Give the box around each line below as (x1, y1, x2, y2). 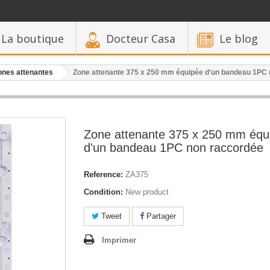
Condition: (84, 187, 123, 196)
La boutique (1, 31, 64, 46)
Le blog (219, 31, 258, 46)
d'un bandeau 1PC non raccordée (84, 141, 263, 154)
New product (125, 187, 169, 196)
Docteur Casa (106, 31, 175, 46)
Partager (144, 212, 176, 221)
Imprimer (102, 236, 136, 245)
